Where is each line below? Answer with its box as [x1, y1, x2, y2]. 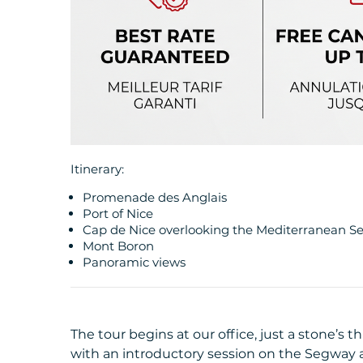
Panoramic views [83, 254, 186, 271]
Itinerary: [70, 161, 124, 177]
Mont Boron [83, 238, 154, 254]
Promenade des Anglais [83, 190, 227, 206]
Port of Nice [83, 206, 153, 222]
